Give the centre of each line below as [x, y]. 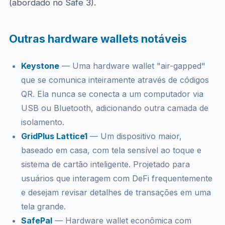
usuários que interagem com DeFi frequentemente [117, 178]
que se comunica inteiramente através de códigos [115, 80]
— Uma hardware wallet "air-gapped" [132, 66]
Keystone [40, 66]
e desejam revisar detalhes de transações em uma [116, 192]
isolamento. [42, 122]
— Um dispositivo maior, [134, 136]
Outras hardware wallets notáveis [98, 39]
